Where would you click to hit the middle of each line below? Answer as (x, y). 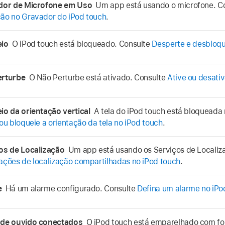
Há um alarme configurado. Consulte (71, 188)
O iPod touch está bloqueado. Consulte (82, 44)
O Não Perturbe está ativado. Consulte (98, 77)
